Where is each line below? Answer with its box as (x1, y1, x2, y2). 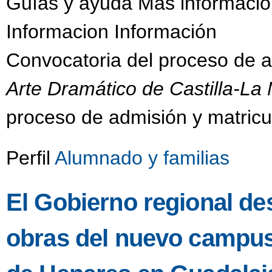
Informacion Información (6, 21, 217, 43)
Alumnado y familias (55, 147, 229, 169)
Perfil (6, 147, 55, 169)
